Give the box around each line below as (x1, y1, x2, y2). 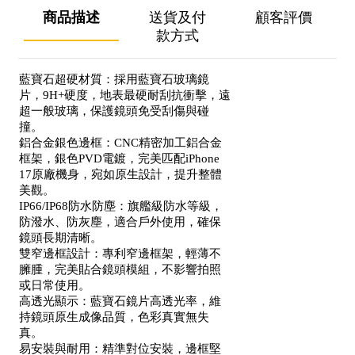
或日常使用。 (19, 279, 90, 292)
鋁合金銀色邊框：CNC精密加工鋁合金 (19, 136, 222, 149)
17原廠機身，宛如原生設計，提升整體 (19, 168, 222, 181)
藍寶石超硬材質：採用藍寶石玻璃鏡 (19, 73, 209, 86)
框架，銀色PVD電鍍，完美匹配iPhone (19, 152, 219, 165)
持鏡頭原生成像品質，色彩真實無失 (19, 311, 209, 323)
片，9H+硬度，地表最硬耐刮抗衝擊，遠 (19, 89, 231, 101)
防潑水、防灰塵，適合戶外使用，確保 (19, 216, 221, 228)
